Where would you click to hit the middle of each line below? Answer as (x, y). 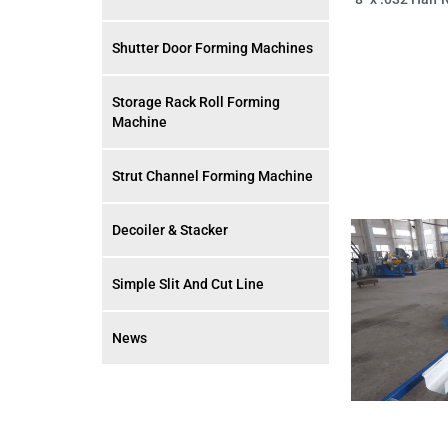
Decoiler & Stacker (170, 230)
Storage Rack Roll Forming (196, 102)
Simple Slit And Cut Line (188, 284)
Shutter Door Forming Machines (212, 48)
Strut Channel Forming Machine (212, 176)
